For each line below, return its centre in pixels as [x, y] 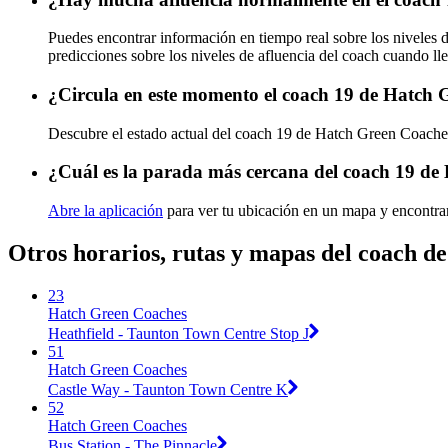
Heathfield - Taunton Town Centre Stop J [178, 333]
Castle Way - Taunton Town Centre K [168, 389]
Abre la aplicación [105, 211]
